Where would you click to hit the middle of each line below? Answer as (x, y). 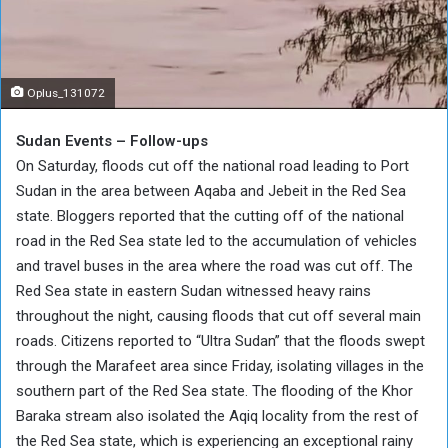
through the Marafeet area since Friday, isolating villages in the (220, 365)
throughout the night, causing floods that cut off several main (218, 315)
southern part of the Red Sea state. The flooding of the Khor (214, 390)
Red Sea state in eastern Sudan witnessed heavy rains (193, 290)
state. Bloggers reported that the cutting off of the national (210, 215)
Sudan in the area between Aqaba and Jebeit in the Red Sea (211, 190)
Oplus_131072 (64, 92)
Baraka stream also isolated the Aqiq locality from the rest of (217, 415)
